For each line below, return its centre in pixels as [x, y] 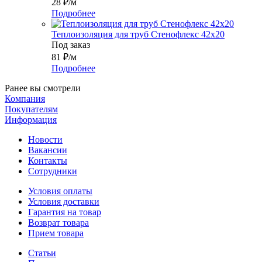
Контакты [48, 160]
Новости [45, 139]
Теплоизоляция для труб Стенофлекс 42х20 [138, 34]
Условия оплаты [60, 191]
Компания [25, 98]
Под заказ [71, 44]
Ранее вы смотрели [43, 88]
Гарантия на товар [65, 212]
